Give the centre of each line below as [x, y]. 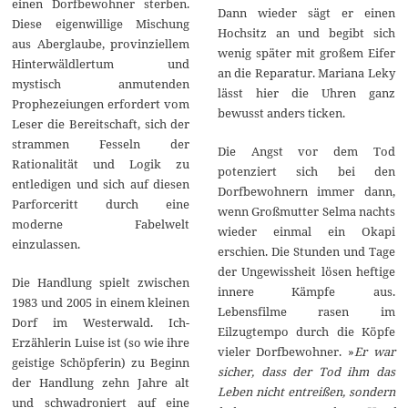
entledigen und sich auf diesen [101, 184]
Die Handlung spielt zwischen [101, 283]
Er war [374, 351]
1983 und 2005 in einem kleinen [101, 303]
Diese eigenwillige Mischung [101, 24]
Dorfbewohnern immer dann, [306, 191]
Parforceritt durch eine [101, 204]
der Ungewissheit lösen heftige [306, 271]
